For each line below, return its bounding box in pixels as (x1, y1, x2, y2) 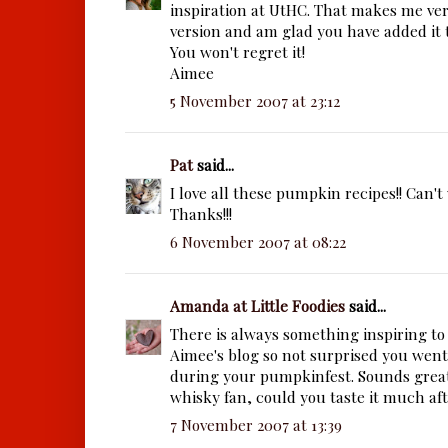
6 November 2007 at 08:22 (170, 231, 346, 253)
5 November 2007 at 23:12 (170, 90, 340, 112)
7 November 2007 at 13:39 (170, 414, 342, 436)
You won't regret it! (170, 41, 305, 63)
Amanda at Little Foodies (170, 295, 345, 317)
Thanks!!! (170, 203, 232, 225)
